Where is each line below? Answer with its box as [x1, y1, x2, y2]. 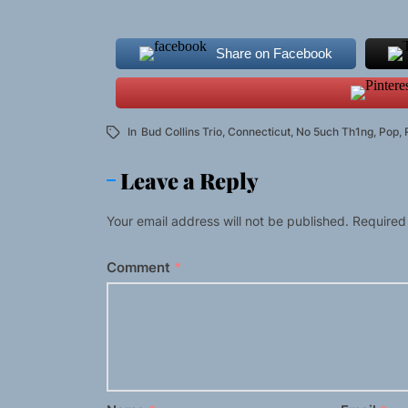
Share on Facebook [215, 46, 332, 62]
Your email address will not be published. [107, 213, 349, 229]
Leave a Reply [120, 166, 259, 196]
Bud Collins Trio [141, 125, 222, 139]
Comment [107, 259, 174, 277]
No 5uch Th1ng [296, 125, 373, 139]
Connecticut [228, 125, 291, 139]
